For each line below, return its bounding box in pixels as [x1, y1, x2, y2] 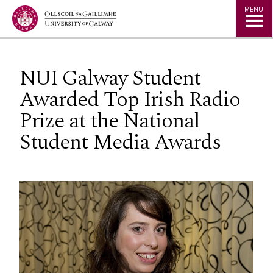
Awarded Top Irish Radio [19, 83, 240, 116]
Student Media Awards [19, 126, 221, 158]
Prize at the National [19, 104, 200, 137]
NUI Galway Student [19, 62, 200, 94]
